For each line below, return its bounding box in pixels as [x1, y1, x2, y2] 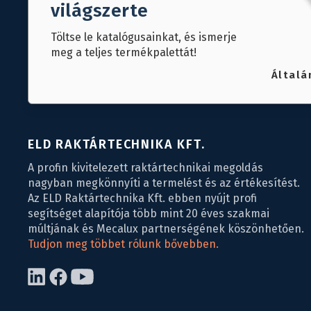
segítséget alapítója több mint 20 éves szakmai [28, 207, 269, 221]
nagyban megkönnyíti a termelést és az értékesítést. [28, 176, 300, 190]
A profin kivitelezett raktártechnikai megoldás [28, 161, 263, 175]
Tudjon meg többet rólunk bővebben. [28, 237, 219, 251]
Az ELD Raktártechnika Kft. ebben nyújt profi [28, 192, 257, 205]
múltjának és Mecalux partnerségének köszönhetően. [28, 222, 304, 236]
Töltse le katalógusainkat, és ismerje [51, 31, 237, 44]
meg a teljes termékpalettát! [51, 46, 196, 60]
